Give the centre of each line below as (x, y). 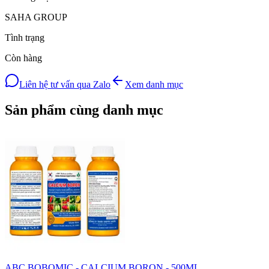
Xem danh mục (154, 85)
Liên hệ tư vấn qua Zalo (65, 85)
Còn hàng (23, 58)
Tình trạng (25, 38)
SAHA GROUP (36, 17)
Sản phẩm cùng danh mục (84, 110)
